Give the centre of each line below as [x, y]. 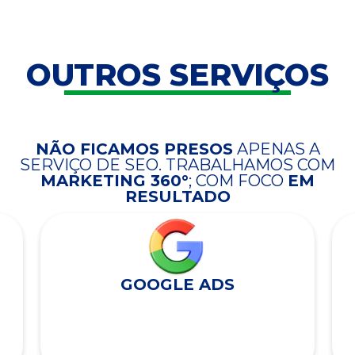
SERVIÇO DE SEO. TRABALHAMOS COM [177, 165]
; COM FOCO [238, 181]
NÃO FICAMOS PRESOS [134, 149]
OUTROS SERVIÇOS [177, 74]
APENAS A [276, 149]
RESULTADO [177, 197]
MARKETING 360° [115, 181]
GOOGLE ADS [177, 284]
